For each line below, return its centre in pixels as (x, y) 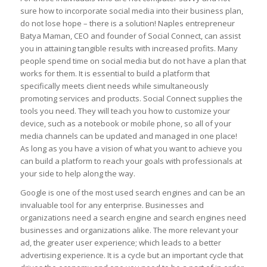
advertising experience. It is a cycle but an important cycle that (131, 255)
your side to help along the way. (77, 174)
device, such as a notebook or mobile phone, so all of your (125, 124)
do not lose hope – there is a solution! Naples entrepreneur (127, 24)
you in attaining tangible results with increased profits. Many (129, 49)
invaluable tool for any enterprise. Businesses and (112, 205)
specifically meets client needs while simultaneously (114, 86)
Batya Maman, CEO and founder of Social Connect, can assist (130, 36)
